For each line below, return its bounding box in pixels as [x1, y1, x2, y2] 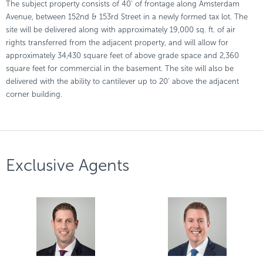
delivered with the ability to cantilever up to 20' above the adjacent [6, 77, 239, 86]
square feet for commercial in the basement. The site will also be [6, 64, 234, 73]
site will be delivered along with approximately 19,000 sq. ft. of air [6, 25, 235, 34]
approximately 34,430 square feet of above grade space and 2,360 [6, 51, 239, 60]
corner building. [6, 90, 62, 99]
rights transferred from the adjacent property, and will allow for [6, 38, 228, 47]
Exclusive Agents [6, 156, 129, 175]
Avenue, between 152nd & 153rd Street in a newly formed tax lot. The [6, 12, 248, 21]
